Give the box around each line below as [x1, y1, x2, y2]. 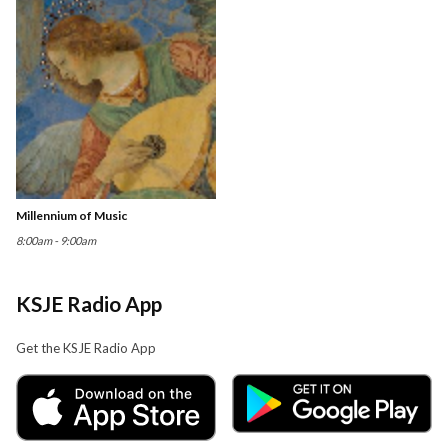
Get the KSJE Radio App [16, 339, 156, 356]
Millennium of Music [16, 207, 127, 223]
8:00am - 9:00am [16, 233, 96, 247]
